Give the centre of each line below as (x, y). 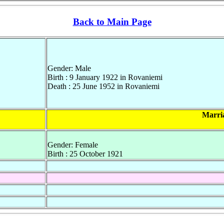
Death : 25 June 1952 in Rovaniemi (103, 86)
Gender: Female (73, 145)
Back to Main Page (112, 21)
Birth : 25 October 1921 (85, 154)
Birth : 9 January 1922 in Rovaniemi (105, 77)
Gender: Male (69, 68)
